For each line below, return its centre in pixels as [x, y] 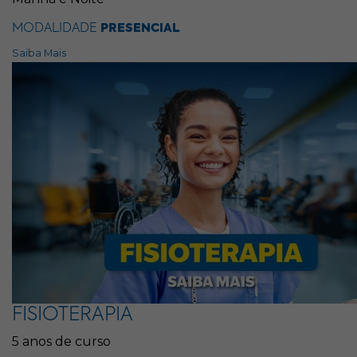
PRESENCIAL [140, 28]
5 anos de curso [61, 341]
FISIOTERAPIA [73, 315]
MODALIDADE [56, 29]
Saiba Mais [39, 53]
